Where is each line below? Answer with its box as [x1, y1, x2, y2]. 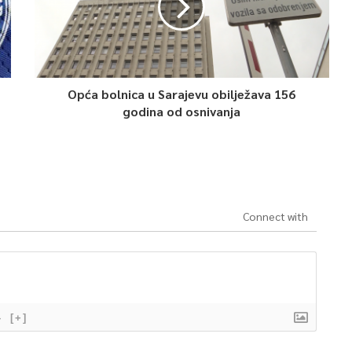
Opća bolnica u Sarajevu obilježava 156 [68, 86, 296, 102]
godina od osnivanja [123, 103, 241, 119]
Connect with [242, 209, 308, 223]
